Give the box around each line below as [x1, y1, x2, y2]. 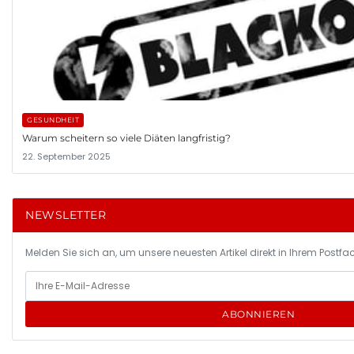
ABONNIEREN [222, 308, 295, 321]
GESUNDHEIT [27, 115, 79, 125]
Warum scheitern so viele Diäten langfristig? [22, 132, 231, 145]
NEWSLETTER [25, 208, 106, 223]
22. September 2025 [22, 150, 111, 164]
